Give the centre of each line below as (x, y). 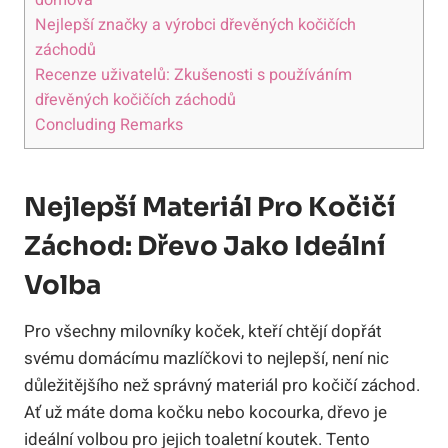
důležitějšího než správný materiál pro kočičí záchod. (222, 385)
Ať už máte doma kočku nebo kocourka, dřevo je (205, 412)
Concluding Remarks (109, 124)
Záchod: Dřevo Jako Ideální (205, 246)
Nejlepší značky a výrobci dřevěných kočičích (195, 24)
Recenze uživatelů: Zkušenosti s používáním (193, 74)
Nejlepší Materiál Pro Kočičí (210, 207)
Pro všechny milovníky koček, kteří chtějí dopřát (203, 331)
